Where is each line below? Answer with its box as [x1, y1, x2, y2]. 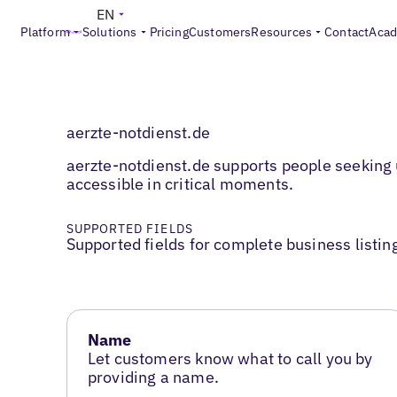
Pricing [149, 24, 189, 40]
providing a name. [87, 367, 219, 388]
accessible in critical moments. [66, 174, 294, 195]
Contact [324, 24, 370, 40]
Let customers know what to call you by [87, 348, 373, 370]
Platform [20, 24, 70, 40]
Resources [251, 24, 313, 40]
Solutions [82, 24, 137, 40]
